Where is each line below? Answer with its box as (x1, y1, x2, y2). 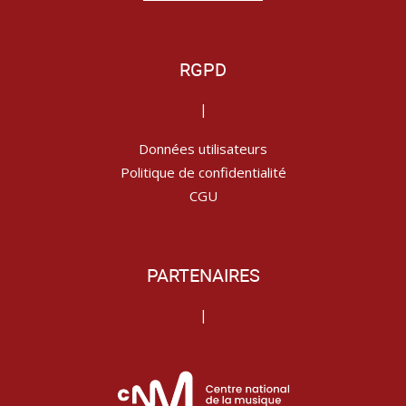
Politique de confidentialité (120, 163, 286, 181)
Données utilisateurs (139, 140, 267, 158)
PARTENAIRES (146, 263, 260, 288)
